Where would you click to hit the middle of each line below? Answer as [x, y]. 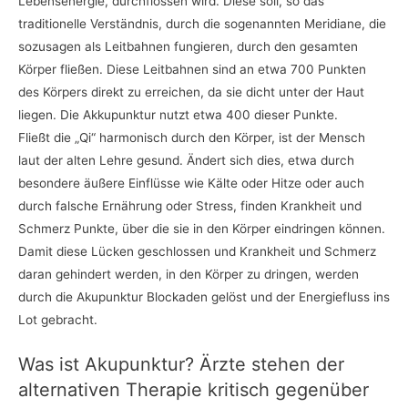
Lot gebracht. [58, 320]
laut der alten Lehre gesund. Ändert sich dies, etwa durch [186, 161]
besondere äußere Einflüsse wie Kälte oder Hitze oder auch [191, 184]
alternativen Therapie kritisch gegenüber [194, 390]
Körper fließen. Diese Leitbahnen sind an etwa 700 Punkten [192, 70]
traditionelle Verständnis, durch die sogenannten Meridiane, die [202, 24]
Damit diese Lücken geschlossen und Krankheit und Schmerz [197, 252]
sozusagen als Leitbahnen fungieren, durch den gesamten [188, 47]
